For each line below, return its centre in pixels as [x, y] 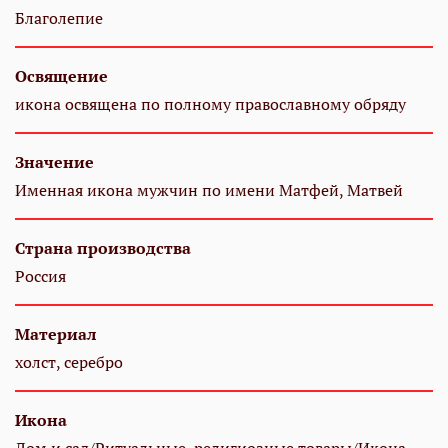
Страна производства [103, 248]
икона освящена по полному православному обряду [210, 104]
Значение [54, 162]
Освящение [61, 76]
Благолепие [59, 18]
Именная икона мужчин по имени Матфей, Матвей [209, 190]
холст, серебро [69, 362]
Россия [40, 276]
